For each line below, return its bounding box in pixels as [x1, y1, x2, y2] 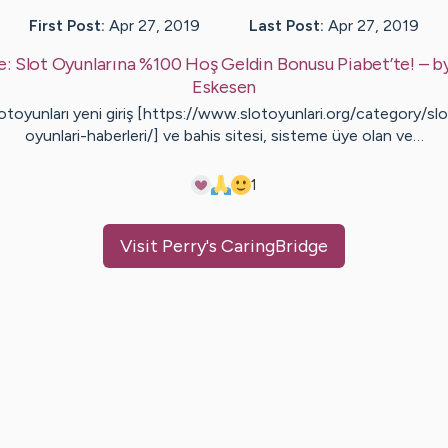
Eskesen [191, 75, 257, 98]
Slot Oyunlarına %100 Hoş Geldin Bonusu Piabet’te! [14, 52, 416, 75]
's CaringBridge [206, 234, 328, 257]
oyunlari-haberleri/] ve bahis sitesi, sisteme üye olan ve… [24, 125, 424, 145]
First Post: [29, 15, 105, 35]
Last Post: [249, 15, 324, 35]
